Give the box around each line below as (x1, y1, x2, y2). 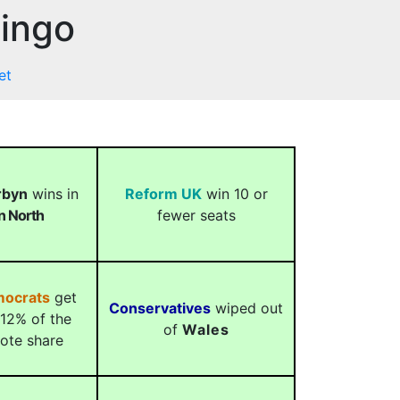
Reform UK (124, 185, 202, 203)
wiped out (211, 299, 283, 317)
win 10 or (201, 185, 268, 203)
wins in (28, 185, 79, 203)
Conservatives (109, 299, 211, 317)
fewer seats (156, 206, 236, 224)
